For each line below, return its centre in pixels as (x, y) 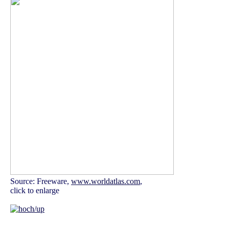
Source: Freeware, (41, 181)
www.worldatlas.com (106, 181)
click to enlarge (35, 191)
